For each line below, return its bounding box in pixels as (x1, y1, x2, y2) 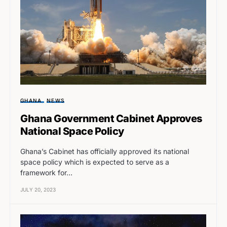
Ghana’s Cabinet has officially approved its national (20, 146, 189, 156)
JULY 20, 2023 (20, 186, 56, 193)
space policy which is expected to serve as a (20, 157, 169, 166)
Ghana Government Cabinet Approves (20, 112, 202, 125)
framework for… (20, 168, 72, 177)
